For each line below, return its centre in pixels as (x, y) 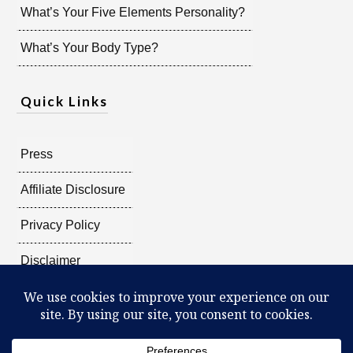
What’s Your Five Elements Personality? (133, 12)
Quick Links (64, 101)
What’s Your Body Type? (89, 47)
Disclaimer (50, 260)
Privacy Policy (60, 225)
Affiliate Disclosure (73, 189)
